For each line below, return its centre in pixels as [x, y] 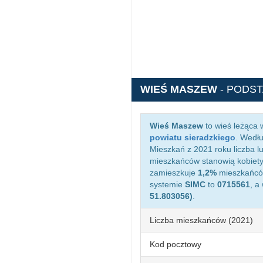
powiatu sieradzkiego [193, 137]
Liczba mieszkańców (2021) [201, 220]
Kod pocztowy [176, 244]
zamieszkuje [174, 173]
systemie [167, 184]
